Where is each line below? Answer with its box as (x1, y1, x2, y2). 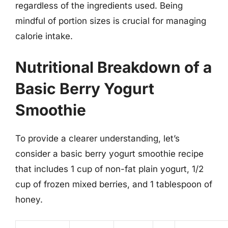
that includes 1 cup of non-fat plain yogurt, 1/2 (15, 164, 204, 174)
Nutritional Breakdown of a (15, 58, 212, 76)
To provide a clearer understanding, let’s (15, 133, 180, 144)
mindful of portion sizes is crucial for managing (15, 15, 206, 26)
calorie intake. (15, 31, 73, 41)
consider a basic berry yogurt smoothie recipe (15, 149, 204, 159)
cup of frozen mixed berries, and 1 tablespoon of (15, 179, 212, 189)
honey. (15, 194, 43, 205)
